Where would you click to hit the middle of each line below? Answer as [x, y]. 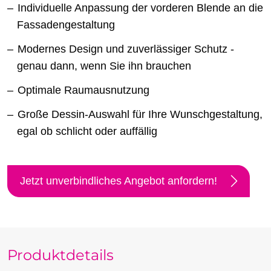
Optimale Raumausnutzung [83, 90]
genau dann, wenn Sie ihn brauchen [104, 66]
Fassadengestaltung [66, 25]
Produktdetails [60, 255]
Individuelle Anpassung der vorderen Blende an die [140, 8]
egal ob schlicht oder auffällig [87, 132]
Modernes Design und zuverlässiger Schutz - [126, 49]
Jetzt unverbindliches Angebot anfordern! [119, 181]
